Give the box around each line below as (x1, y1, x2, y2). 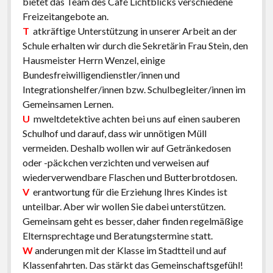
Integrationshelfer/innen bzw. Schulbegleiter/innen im (22, 83, 246, 95)
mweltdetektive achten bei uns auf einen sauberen (29, 113, 240, 124)
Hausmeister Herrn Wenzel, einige (22, 54, 165, 66)
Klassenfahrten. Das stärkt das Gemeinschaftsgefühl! (22, 259, 243, 271)
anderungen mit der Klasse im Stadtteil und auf (32, 244, 227, 256)
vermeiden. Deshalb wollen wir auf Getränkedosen (22, 142, 231, 154)
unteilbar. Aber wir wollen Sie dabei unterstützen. (22, 200, 225, 212)
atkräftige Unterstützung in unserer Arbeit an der (29, 25, 237, 37)
